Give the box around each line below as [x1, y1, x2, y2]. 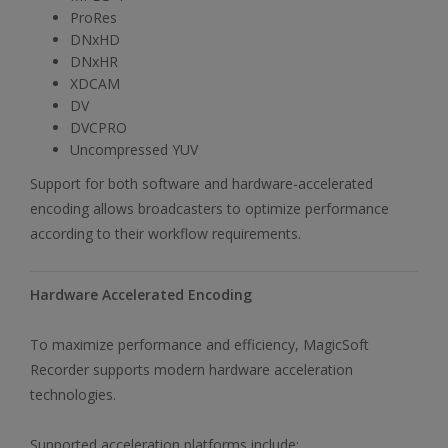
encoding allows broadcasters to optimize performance [30, 198, 389, 218]
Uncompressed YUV [70, 139, 198, 159]
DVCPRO [70, 117, 127, 137]
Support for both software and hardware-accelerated [30, 173, 373, 193]
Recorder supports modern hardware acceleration [30, 359, 353, 379]
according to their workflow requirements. [30, 223, 301, 243]
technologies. [30, 384, 116, 404]
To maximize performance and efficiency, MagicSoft [30, 334, 369, 354]
